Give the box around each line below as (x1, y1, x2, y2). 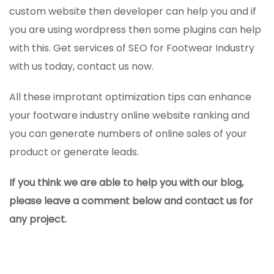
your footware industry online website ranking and (9, 108, 250, 122)
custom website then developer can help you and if (9, 4, 256, 18)
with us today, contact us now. (9, 59, 154, 73)
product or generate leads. (9, 144, 139, 159)
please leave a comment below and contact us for (9, 193, 253, 208)
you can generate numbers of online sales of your (9, 126, 247, 141)
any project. (9, 212, 67, 226)
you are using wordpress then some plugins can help (9, 22, 261, 37)
